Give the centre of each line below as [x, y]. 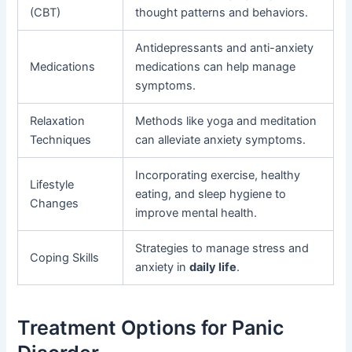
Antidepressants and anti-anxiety [225, 48]
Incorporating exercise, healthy [218, 176]
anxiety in [163, 268]
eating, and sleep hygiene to [211, 194]
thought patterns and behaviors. [222, 13]
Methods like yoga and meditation [226, 121]
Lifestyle [52, 185]
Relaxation [58, 121]
